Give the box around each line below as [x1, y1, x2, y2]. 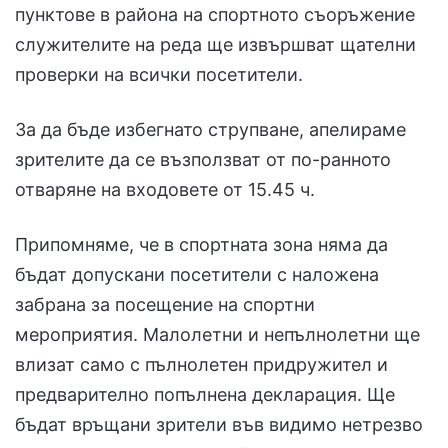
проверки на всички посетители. [15, 64, 303, 86]
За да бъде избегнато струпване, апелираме [15, 119, 406, 141]
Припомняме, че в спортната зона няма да [15, 234, 388, 256]
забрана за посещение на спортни [15, 294, 315, 316]
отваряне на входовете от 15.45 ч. [15, 179, 315, 201]
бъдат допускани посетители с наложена [15, 264, 379, 286]
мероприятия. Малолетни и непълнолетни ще [15, 324, 420, 346]
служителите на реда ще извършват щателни [15, 34, 416, 56]
